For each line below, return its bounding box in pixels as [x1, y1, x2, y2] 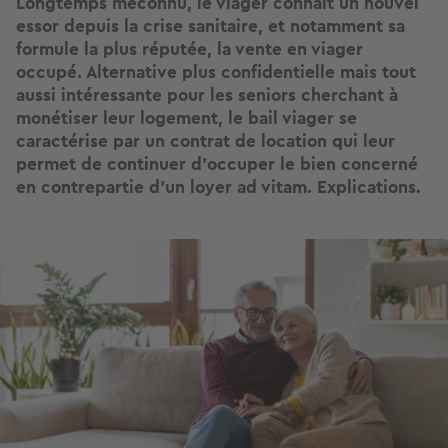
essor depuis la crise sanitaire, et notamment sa [16, 13, 405, 40]
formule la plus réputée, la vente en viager [16, 36, 363, 63]
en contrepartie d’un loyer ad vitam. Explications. [16, 174, 421, 201]
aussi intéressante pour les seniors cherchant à [16, 82, 398, 109]
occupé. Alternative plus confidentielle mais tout [16, 59, 416, 86]
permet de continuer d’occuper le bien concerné [16, 151, 418, 178]
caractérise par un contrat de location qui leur [16, 128, 395, 155]
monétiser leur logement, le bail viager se [16, 105, 357, 132]
